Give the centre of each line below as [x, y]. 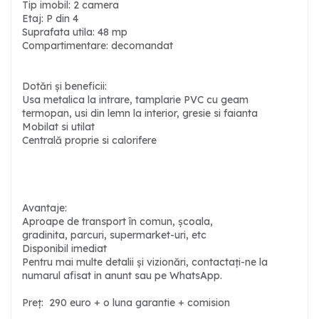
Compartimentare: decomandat [98, 46]
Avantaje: [45, 208]
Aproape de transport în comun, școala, [117, 221]
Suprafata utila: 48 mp [76, 32]
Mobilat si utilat [58, 127]
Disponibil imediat [64, 249]
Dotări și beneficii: [66, 86]
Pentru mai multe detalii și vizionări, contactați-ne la [145, 262]
